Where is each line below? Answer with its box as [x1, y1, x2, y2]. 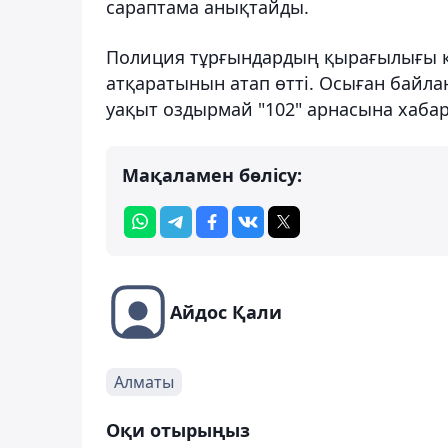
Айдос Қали [170, 300, 282, 325]
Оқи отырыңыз [106, 418, 250, 443]
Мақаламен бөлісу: [122, 163, 302, 188]
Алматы [114, 371, 174, 394]
